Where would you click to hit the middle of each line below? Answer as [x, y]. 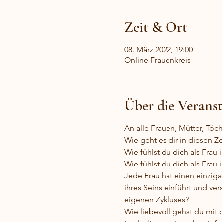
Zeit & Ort [156, 27]
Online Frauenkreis [157, 60]
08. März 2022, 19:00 [158, 49]
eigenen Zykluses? [156, 199]
